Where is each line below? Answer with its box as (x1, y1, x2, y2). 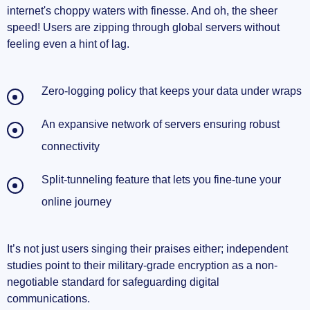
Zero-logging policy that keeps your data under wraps (42, 85, 302, 98)
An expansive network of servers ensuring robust (42, 118, 280, 131)
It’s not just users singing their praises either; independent (7, 243, 288, 255)
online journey (42, 196, 111, 208)
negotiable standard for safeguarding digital (7, 276, 219, 289)
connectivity (42, 140, 100, 153)
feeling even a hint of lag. (7, 38, 129, 51)
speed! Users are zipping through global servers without (7, 21, 280, 34)
